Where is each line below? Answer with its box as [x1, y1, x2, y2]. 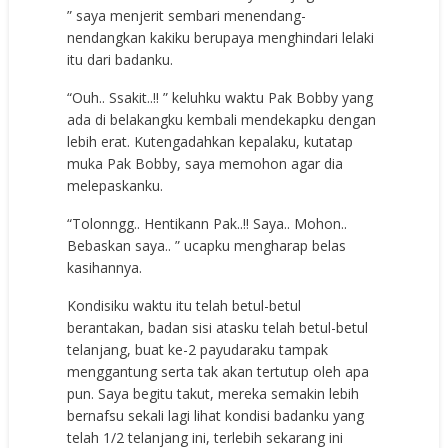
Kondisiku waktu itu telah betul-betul [67, 296, 302, 316]
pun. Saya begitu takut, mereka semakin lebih [67, 384, 360, 404]
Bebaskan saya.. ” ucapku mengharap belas [67, 236, 347, 256]
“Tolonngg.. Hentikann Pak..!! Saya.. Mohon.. [67, 214, 348, 234]
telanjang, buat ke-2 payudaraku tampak [67, 340, 329, 360]
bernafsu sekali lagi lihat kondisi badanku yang [67, 406, 365, 426]
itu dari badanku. [67, 50, 174, 70]
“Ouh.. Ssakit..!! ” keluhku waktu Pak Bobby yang [67, 88, 374, 108]
